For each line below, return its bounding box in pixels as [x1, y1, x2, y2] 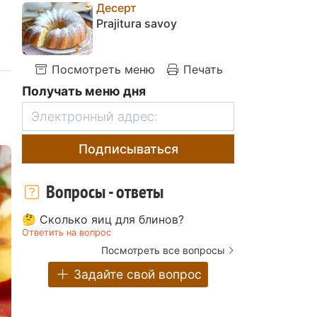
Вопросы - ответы [42, 179, 163, 203]
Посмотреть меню [47, 62, 155, 76]
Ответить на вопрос [22, 226, 111, 238]
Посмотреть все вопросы [101, 243, 225, 256]
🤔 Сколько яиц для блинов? [22, 212, 184, 226]
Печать [179, 62, 223, 76]
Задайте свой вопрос [69, 267, 202, 282]
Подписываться [78, 141, 178, 156]
